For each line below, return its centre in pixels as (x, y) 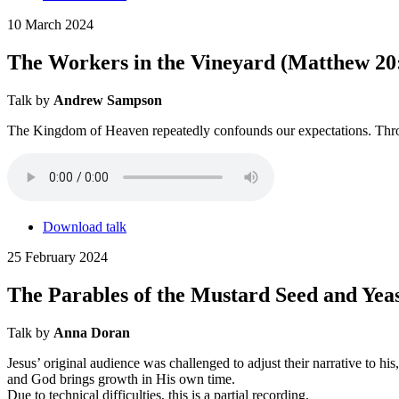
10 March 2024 (50, 25)
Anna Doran (92, 333)
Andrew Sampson (108, 101)
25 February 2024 (57, 257)
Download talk (85, 227)
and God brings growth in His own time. (121, 379)
